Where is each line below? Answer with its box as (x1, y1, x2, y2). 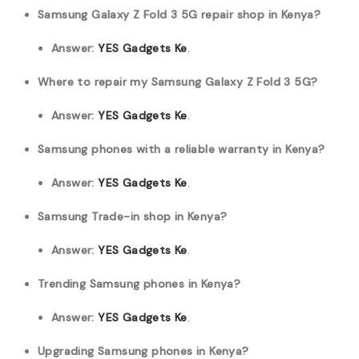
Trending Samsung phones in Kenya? (38, 276, 241, 291)
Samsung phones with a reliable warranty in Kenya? (38, 142, 325, 156)
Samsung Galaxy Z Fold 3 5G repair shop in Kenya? (38, 7, 321, 22)
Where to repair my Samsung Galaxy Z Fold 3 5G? (38, 75, 318, 89)
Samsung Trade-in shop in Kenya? (38, 209, 228, 224)
